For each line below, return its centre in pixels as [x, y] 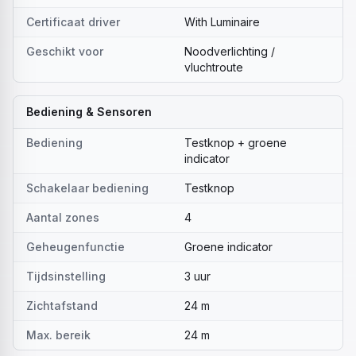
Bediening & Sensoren [89, 112]
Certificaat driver [73, 22]
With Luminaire [222, 22]
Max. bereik [58, 335]
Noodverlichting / [230, 51]
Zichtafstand [62, 306]
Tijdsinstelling [66, 276]
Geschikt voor [65, 51]
